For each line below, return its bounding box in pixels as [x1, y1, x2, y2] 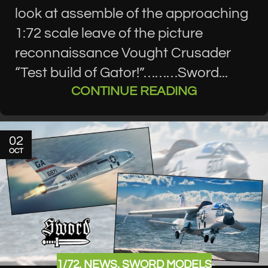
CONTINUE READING [71, 84, 197, 98]
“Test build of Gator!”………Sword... [15, 65, 228, 80]
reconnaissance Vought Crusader [15, 45, 231, 60]
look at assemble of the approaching [15, 5, 248, 21]
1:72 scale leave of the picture [15, 25, 203, 41]
